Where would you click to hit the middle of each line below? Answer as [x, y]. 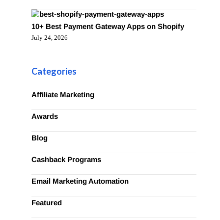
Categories [54, 71]
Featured [46, 203]
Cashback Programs [66, 159]
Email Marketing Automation [80, 181]
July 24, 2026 [49, 38]
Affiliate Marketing [63, 95]
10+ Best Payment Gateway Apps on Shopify [108, 26]
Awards [44, 116]
